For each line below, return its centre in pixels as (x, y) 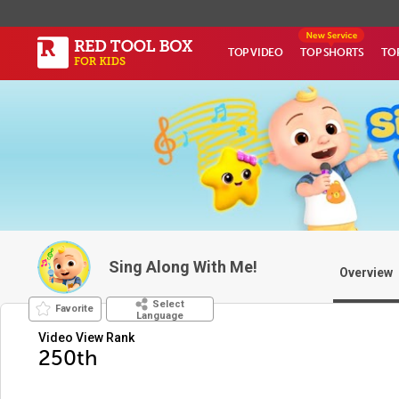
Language (159, 316)
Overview (366, 273)
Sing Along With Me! (183, 267)
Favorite (74, 309)
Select (168, 304)
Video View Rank (86, 338)
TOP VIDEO (256, 53)
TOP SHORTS (332, 53)
